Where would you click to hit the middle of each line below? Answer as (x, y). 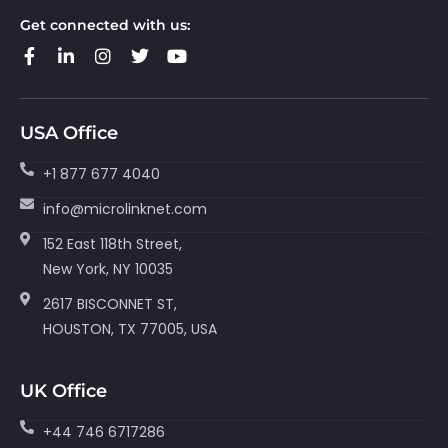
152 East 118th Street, (112, 243)
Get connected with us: (105, 24)
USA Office (69, 132)
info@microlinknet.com (124, 208)
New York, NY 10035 (107, 268)
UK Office (63, 390)
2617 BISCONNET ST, (109, 303)
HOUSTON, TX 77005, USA (129, 328)
